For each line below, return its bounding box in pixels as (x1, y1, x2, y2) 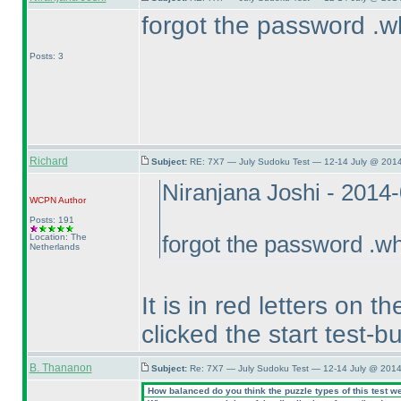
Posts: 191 (29, 215, 74, 225)
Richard (29, 155, 68, 167)
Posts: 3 (29, 51, 64, 61)
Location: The (29, 232, 87, 242)
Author (55, 195, 86, 205)
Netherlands (29, 242, 80, 252)
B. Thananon (29, 362, 92, 374)
